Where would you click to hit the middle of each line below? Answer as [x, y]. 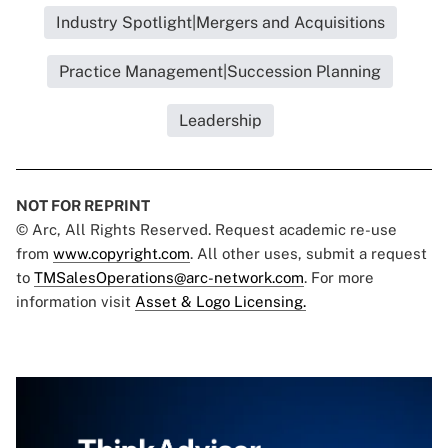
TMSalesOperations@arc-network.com [169, 278]
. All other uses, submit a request [308, 254]
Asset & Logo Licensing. [220, 302]
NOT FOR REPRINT [83, 206]
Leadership [220, 121]
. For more [339, 278]
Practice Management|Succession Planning [220, 72]
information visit [75, 302]
